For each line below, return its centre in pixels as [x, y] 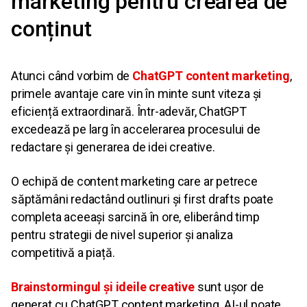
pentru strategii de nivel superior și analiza [122, 235]
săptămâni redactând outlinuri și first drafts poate [142, 199]
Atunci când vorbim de [72, 76]
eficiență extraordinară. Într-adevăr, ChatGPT [129, 111]
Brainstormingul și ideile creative [103, 287]
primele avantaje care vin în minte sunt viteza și [136, 94]
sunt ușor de [229, 287]
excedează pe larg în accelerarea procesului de [136, 129]
